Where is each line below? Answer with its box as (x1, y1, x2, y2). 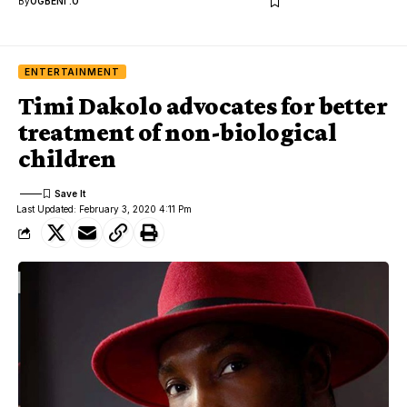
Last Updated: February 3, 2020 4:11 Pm (16, 203, 193, 215)
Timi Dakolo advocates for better (18, 92, 388, 121)
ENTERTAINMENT (25, 66, 120, 78)
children (18, 144, 116, 174)
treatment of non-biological (18, 118, 336, 147)
